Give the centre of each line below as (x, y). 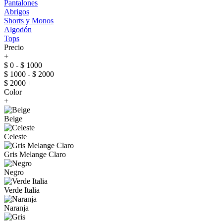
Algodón (18, 29)
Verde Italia (22, 190)
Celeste (15, 137)
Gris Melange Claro (35, 154)
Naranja (16, 208)
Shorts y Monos (29, 21)
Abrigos (17, 12)
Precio (14, 47)
